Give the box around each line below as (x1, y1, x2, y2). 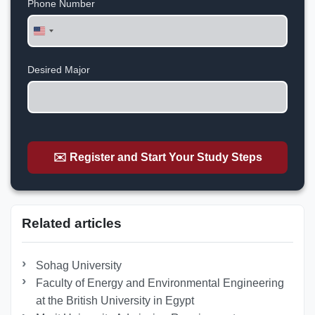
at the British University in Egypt (36, 295, 195, 307)
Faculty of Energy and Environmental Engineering (36, 277, 285, 290)
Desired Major (27, 64, 90, 76)
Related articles (22, 216, 122, 231)
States (39, 39, 71, 52)
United (39, 27, 72, 39)
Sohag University (36, 259, 122, 272)
